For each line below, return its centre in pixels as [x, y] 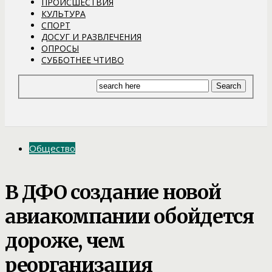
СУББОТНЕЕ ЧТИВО [83, 59]
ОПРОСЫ [60, 48]
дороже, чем [65, 241]
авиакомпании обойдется [129, 216]
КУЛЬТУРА [63, 13]
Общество [52, 148]
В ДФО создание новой [113, 192]
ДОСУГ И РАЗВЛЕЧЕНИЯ [91, 36]
